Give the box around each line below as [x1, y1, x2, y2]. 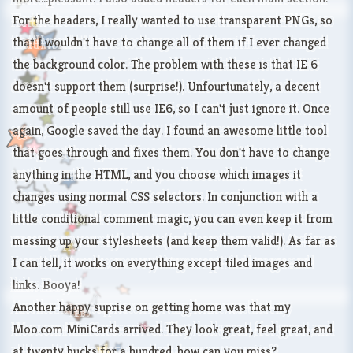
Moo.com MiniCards [13, 321, 120, 337]
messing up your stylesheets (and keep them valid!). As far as [13, 232, 336, 249]
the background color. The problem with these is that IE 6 [13, 56, 318, 72]
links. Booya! [13, 277, 80, 293]
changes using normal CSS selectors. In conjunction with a [13, 188, 318, 205]
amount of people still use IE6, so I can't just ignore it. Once [13, 100, 329, 117]
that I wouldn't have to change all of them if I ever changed [13, 34, 326, 50]
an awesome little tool [207, 122, 327, 139]
